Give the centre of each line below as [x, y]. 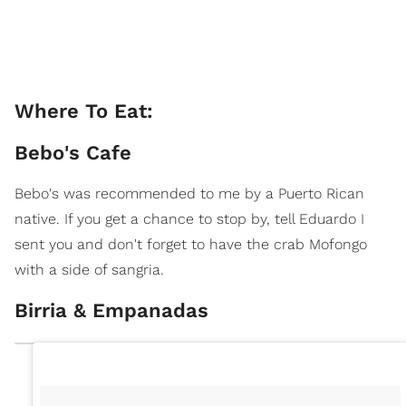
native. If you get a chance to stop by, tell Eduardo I [189, 218]
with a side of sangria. [89, 269]
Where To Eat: [84, 111]
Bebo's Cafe [73, 152]
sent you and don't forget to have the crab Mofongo [191, 244]
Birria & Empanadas [111, 310]
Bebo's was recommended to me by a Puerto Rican [189, 193]
